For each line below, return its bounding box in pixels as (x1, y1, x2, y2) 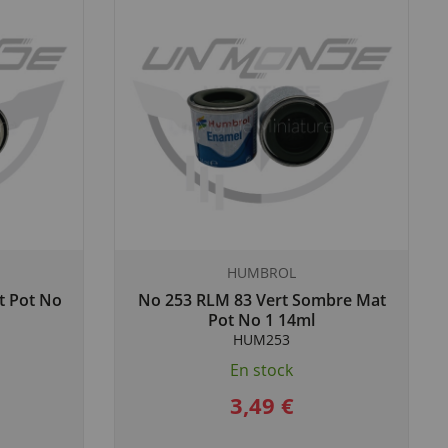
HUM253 (233, 330, 290, 349)
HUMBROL (227, 263, 296, 282)
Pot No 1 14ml (208, 309, 315, 331)
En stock (230, 359, 293, 381)
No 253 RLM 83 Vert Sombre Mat (137, 289, 386, 311)
